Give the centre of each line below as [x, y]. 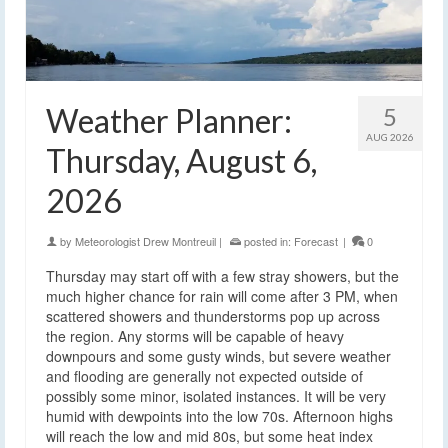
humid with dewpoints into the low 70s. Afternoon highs [219, 415]
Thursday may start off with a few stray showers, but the [222, 275]
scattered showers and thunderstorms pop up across [213, 315]
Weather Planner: [169, 120]
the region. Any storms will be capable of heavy [195, 335]
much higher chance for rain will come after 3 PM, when [222, 295]
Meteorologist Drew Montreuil [145, 240]
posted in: [267, 240]
